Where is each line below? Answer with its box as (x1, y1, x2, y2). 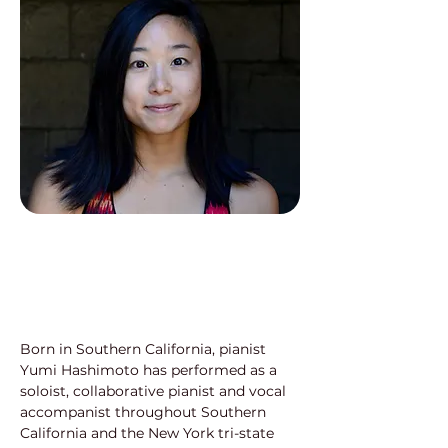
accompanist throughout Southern (20, 403, 270, 421)
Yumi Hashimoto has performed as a (20, 361, 281, 379)
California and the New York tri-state (20, 424, 278, 442)
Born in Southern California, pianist (20, 340, 270, 358)
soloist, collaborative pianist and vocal (20, 382, 290, 400)
